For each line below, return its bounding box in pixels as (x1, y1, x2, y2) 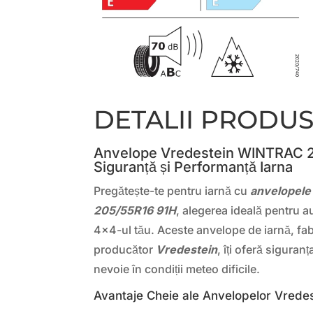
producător (94, 242, 156, 256)
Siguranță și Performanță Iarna (94, 158, 293, 175)
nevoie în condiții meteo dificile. (94, 261, 261, 276)
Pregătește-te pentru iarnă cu (94, 183, 251, 198)
